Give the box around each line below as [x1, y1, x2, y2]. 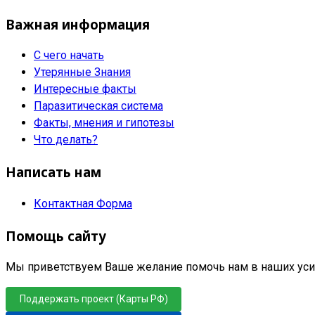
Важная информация [6, 15, 150, 33]
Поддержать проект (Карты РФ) [19, 293, 168, 305]
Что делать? [34, 133, 98, 147]
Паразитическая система [34, 99, 163, 113]
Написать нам [6, 163, 101, 181]
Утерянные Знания [34, 65, 131, 79]
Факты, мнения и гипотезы [34, 116, 174, 130]
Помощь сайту [6, 226, 106, 245]
